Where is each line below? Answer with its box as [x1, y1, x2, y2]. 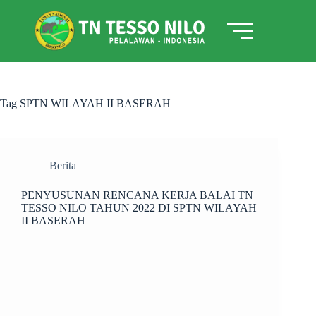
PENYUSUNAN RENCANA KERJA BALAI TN [21, 189, 253, 201]
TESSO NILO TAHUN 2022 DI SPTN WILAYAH [21, 202, 257, 214]
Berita [49, 159, 76, 171]
